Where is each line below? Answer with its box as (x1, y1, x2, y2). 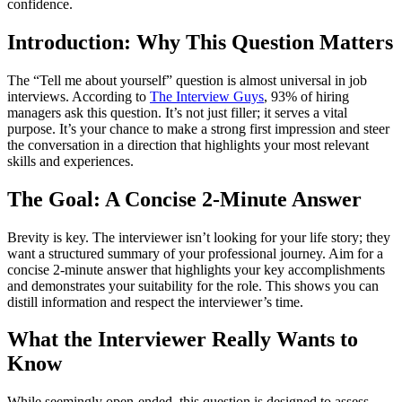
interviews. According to (7, 88, 150, 104)
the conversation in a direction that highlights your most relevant (7, 136, 369, 153)
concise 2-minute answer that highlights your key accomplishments (7, 261, 385, 277)
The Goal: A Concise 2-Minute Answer (7, 187, 362, 211)
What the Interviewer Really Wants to (7, 328, 358, 352)
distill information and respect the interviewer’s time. (7, 293, 303, 310)
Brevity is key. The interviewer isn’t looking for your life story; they (7, 229, 390, 245)
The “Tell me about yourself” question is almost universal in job (7, 72, 367, 88)
